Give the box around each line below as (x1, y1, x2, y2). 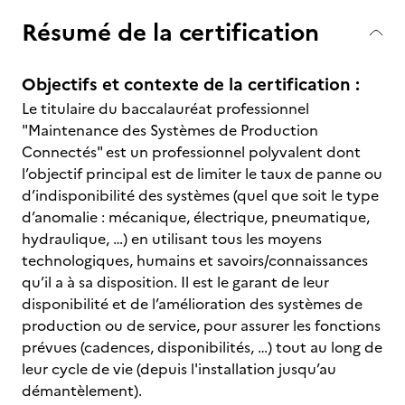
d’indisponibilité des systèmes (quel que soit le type (22, 184, 379, 206)
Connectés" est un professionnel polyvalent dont (22, 141, 361, 163)
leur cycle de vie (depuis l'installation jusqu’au (22, 358, 336, 380)
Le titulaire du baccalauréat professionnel (22, 98, 309, 119)
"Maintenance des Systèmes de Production (22, 119, 318, 141)
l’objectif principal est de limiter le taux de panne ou (22, 163, 382, 184)
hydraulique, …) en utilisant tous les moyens (22, 228, 322, 250)
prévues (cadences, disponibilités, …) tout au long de (22, 336, 382, 358)
